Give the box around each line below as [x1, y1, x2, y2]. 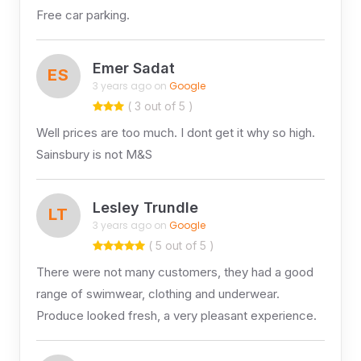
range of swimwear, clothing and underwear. [35, 285, 280, 301]
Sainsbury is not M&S [35, 146, 152, 162]
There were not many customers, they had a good [35, 263, 313, 280]
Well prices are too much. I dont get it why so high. [35, 124, 315, 140]
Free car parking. [35, 6, 130, 23]
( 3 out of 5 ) [123, 98, 193, 113]
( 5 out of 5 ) [144, 238, 214, 252]
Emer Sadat [92, 60, 175, 77]
